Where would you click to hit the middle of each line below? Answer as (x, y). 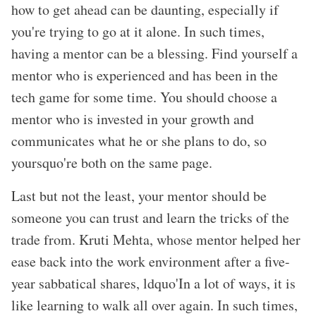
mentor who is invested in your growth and (133, 119)
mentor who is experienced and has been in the (145, 75)
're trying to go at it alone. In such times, (148, 32)
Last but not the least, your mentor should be (139, 196)
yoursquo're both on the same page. (112, 163)
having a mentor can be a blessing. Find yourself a (154, 54)
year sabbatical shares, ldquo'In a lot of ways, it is (153, 284)
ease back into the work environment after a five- (151, 262)
